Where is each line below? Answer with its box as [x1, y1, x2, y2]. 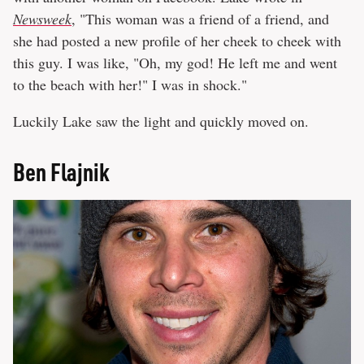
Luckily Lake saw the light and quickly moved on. [13, 111, 309, 132]
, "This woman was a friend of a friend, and [71, 9, 329, 29]
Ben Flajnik [13, 156, 109, 188]
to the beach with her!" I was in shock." [13, 75, 247, 95]
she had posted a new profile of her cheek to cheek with [13, 31, 341, 51]
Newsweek [13, 9, 71, 29]
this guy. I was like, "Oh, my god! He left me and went [13, 53, 337, 73]
